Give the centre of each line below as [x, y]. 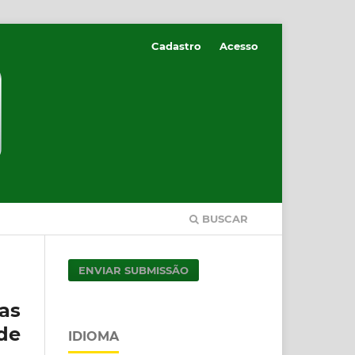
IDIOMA [94, 336]
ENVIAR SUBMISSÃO [134, 270]
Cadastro [177, 46]
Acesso [239, 46]
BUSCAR [223, 218]
